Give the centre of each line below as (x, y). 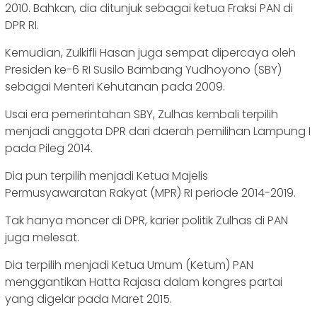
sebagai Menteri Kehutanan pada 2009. (115, 87)
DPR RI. (22, 25)
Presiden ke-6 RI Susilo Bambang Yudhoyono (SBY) (143, 70)
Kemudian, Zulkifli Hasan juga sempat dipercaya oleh (150, 53)
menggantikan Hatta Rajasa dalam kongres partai (144, 282)
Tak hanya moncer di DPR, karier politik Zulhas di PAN (146, 221)
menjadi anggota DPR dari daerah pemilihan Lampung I (158, 132)
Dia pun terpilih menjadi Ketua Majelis (106, 176)
